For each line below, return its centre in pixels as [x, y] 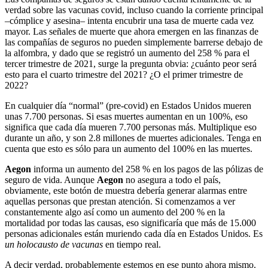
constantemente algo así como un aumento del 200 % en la [115, 212]
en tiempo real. [132, 244]
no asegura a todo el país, [172, 179]
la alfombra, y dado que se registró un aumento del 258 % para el [127, 53]
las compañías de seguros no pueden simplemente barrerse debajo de [134, 42]
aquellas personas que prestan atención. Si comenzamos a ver [120, 201]
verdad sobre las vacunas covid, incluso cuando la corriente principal [134, 10]
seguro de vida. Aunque [51, 179]
